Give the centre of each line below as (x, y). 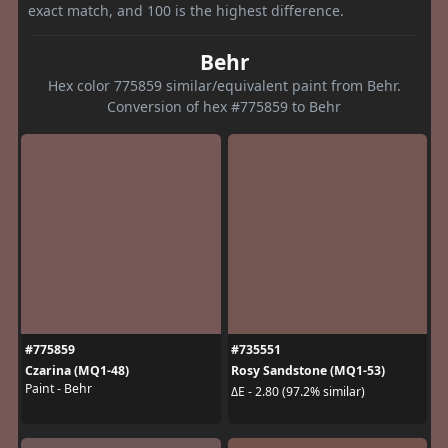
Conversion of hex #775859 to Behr (224, 106)
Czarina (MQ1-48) (76, 370)
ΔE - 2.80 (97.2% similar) (298, 391)
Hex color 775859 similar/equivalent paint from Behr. (224, 85)
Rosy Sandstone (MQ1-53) (308, 370)
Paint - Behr (58, 388)
